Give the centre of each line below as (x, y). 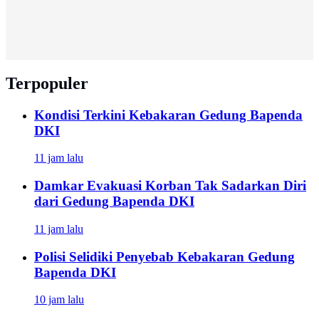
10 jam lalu (59, 300)
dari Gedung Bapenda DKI (114, 202)
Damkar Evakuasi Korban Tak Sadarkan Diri (170, 186)
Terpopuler (47, 83)
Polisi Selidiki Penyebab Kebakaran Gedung (164, 256)
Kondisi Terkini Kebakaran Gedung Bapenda (168, 115)
